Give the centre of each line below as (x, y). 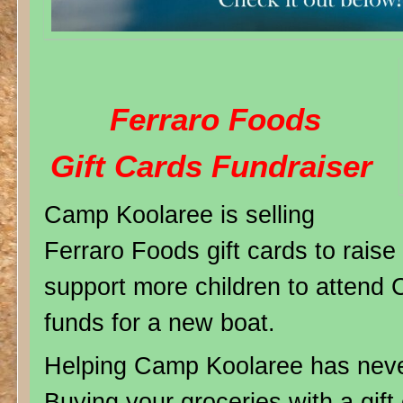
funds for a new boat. (163, 322)
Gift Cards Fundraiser (211, 166)
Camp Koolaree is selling (179, 214)
